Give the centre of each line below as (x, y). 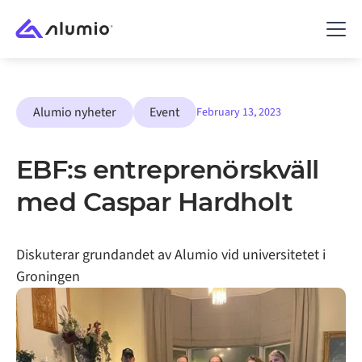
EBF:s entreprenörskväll (168, 169)
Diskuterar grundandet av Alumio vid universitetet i (171, 255)
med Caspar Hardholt (155, 202)
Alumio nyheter (74, 112)
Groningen (48, 277)
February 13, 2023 (239, 112)
